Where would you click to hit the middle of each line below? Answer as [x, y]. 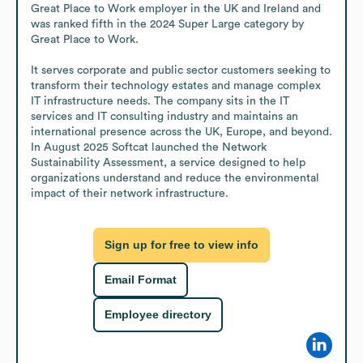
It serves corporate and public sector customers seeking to [181, 70]
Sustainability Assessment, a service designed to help [168, 162]
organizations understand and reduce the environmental [175, 178]
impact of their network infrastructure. [130, 193]
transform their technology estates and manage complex [176, 85]
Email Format [141, 280]
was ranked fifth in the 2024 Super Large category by [167, 24]
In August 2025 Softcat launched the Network [149, 147]
